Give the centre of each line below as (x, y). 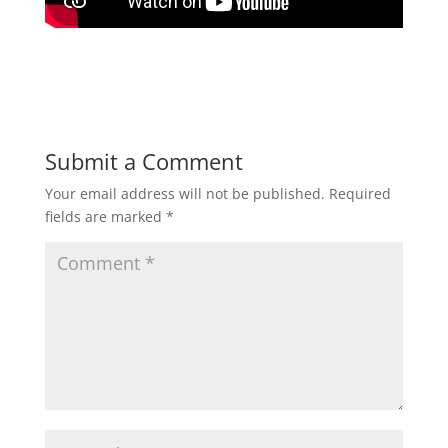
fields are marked (105, 216)
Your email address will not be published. (184, 193)
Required (359, 193)
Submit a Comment (143, 160)
